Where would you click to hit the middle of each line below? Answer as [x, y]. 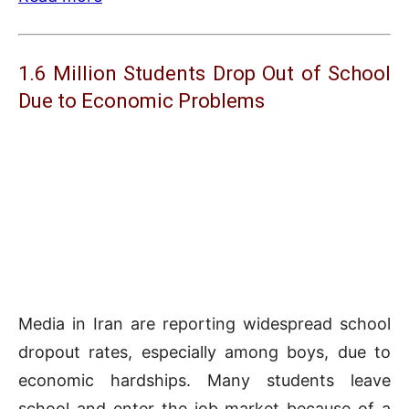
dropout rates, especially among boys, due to [204, 352]
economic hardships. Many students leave [204, 381]
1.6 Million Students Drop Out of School [204, 74]
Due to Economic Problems [142, 101]
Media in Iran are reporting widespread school [204, 324]
